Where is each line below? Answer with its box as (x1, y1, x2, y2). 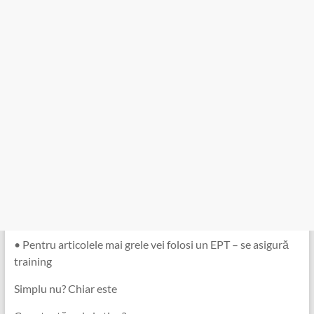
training (13, 254, 52, 268)
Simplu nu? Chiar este (13, 281, 117, 295)
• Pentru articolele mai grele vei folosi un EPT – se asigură (13, 237, 289, 251)
